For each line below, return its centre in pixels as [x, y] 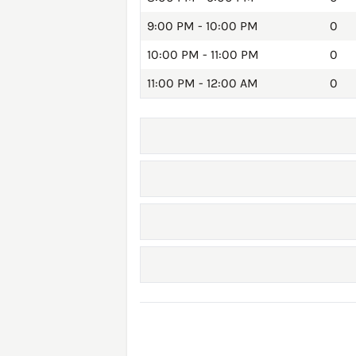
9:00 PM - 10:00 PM [203, 26]
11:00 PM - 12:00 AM [203, 83]
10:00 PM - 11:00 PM [203, 55]
